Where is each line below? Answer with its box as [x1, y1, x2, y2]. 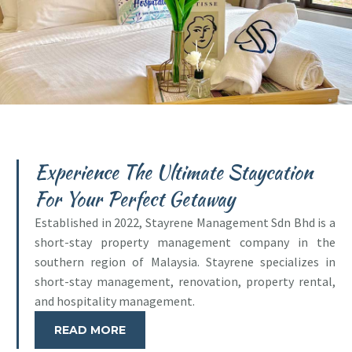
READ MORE [54, 322, 126, 337]
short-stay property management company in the [35, 233, 335, 250]
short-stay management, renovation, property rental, [35, 273, 335, 289]
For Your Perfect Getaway [35, 185, 235, 213]
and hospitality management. [35, 292, 195, 309]
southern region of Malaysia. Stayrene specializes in [35, 253, 335, 269]
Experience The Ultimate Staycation [35, 158, 313, 186]
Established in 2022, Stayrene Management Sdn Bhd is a [35, 214, 335, 230]
